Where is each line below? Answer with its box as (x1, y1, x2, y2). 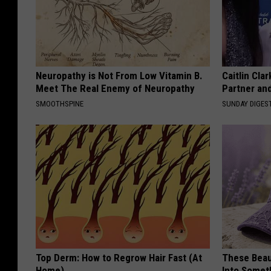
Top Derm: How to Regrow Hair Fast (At (36, 251, 202, 264)
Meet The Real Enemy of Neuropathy (36, 82, 195, 94)
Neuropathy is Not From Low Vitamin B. (36, 69, 203, 82)
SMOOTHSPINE (36, 99, 83, 108)
